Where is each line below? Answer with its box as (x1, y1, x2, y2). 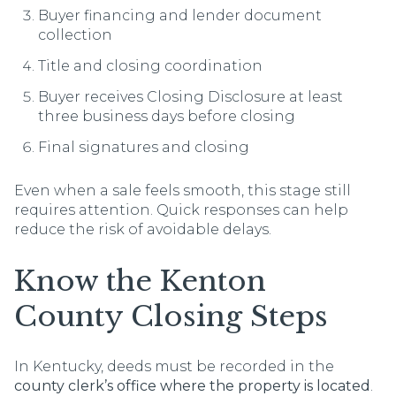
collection (37, 26, 112, 43)
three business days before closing (37, 108, 295, 126)
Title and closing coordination (37, 57, 263, 74)
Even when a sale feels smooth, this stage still (14, 182, 351, 200)
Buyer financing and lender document (37, 6, 322, 24)
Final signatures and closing (37, 139, 249, 156)
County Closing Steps (14, 298, 328, 334)
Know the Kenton (14, 263, 266, 299)
